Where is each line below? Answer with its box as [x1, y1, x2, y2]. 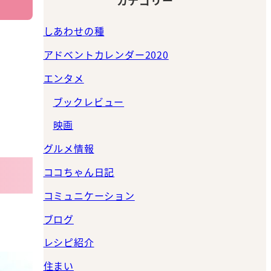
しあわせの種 [43, 24, 105, 39]
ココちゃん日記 [43, 164, 115, 179]
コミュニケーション [43, 188, 135, 203]
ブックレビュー [53, 94, 125, 109]
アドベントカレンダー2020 [43, 47, 169, 62]
